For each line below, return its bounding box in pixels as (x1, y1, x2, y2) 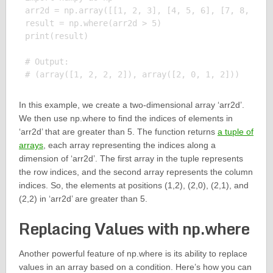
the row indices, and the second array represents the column (18, 167, 253, 177)
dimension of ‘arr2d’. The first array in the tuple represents (18, 154, 243, 164)
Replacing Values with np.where (18, 216, 249, 242)
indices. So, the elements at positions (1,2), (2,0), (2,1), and (18, 180, 249, 191)
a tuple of (217, 127, 253, 137)
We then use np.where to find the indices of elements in (18, 113, 233, 124)
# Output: (24, 57, 69, 67)
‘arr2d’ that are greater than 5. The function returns (18, 127, 218, 137)
